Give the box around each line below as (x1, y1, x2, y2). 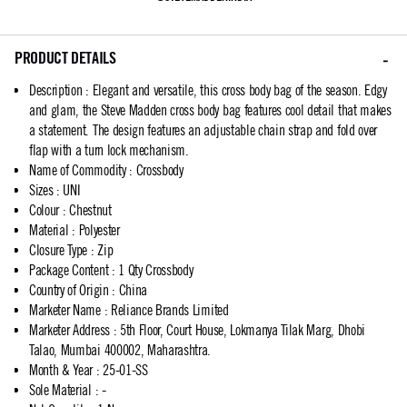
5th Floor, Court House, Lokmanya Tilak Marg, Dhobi (119, 322, 365, 338)
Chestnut (69, 202, 112, 218)
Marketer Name (29, 302, 101, 318)
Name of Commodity (29, 162, 126, 178)
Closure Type (29, 242, 88, 258)
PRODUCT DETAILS (15, 48, 116, 67)
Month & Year (29, 362, 94, 378)
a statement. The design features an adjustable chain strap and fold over (29, 122, 377, 138)
